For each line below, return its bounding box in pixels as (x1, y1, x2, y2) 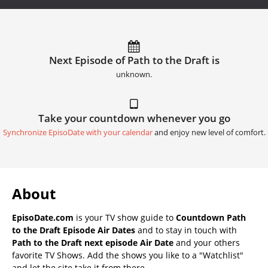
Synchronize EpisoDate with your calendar (2, 127, 153, 138)
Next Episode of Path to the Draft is (48, 53, 220, 68)
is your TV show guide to (74, 212, 176, 224)
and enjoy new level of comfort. (152, 127, 266, 138)
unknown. (116, 69, 152, 80)
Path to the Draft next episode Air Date (12, 237, 173, 249)
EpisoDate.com (12, 212, 74, 224)
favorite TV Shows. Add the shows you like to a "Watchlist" (12, 249, 243, 261)
